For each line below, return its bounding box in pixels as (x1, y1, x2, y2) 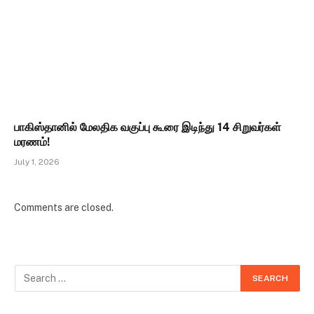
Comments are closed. (14, 202, 114, 214)
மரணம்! (14, 135, 50, 149)
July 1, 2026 (14, 157, 60, 168)
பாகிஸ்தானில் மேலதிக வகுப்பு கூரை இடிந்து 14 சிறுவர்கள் (14, 121, 281, 135)
